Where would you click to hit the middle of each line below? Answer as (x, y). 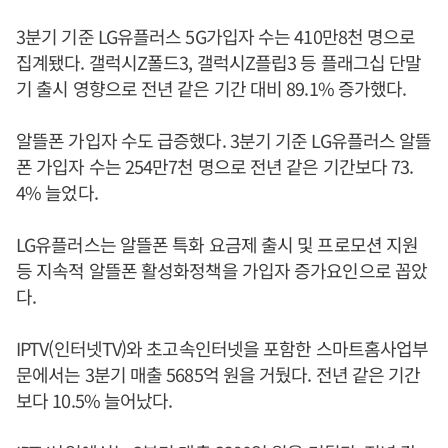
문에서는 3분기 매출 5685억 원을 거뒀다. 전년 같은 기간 (218, 374)
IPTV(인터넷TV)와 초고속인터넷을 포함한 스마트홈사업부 (222, 348)
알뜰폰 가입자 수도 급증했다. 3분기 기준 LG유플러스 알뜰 (224, 140)
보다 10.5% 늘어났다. (94, 400)
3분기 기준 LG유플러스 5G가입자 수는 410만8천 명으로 (216, 36)
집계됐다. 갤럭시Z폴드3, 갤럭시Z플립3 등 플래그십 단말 (219, 62)
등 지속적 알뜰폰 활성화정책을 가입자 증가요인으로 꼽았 (222, 270)
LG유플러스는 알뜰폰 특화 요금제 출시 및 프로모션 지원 (217, 244)
